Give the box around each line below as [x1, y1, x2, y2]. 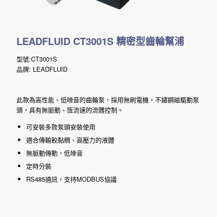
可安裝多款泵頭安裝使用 [26, 122, 95, 132]
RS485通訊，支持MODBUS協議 [26, 174, 117, 184]
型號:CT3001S [16, 54, 57, 64]
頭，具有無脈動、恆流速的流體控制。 [16, 105, 124, 115]
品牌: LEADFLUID [16, 64, 67, 74]
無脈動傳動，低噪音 [26, 148, 83, 158]
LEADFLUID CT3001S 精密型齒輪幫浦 [16, 34, 184, 48]
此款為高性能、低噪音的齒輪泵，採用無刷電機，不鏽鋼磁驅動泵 [16, 95, 199, 105]
